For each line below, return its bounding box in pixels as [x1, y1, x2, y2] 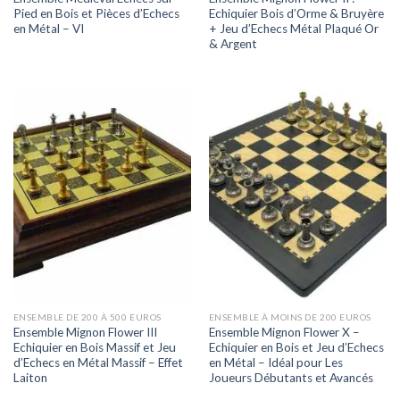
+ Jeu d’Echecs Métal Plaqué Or [208, 21, 379, 36]
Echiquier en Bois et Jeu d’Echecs [208, 339, 384, 354]
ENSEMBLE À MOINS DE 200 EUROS [208, 312, 371, 323]
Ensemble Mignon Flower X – [208, 324, 360, 339]
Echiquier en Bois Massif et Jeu [12, 339, 176, 354]
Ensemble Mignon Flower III [12, 324, 157, 339]
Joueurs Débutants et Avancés [208, 370, 373, 385]
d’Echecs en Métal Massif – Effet [12, 354, 183, 370]
